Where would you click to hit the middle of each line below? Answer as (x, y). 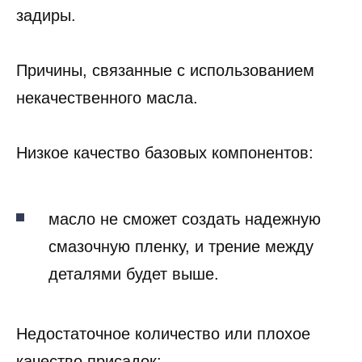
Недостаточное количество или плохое (163, 333)
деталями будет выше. (134, 274)
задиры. (46, 15)
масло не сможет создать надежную (185, 219)
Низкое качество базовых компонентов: (165, 152)
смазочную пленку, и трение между (181, 246)
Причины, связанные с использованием (165, 70)
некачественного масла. (107, 97)
